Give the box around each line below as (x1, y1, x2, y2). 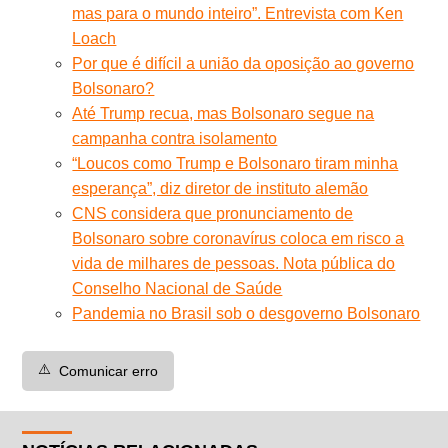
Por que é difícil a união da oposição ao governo (72, 54, 415, 72)
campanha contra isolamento (72, 129, 278, 147)
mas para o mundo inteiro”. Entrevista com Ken (72, 4, 404, 22)
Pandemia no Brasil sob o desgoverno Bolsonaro (72, 304, 421, 322)
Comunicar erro (59, 362, 159, 379)
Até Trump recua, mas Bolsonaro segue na (72, 104, 375, 122)
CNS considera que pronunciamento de (72, 204, 354, 222)
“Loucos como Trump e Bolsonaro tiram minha (72, 154, 399, 172)
